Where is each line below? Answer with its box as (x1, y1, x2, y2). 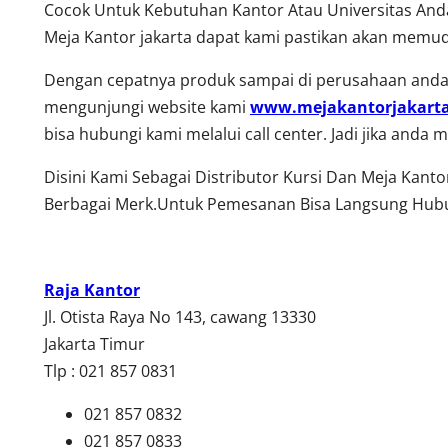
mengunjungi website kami (44, 95, 250, 118)
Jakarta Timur (44, 332, 145, 355)
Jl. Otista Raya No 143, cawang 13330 (44, 305, 316, 328)
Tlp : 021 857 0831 (44, 359, 177, 382)
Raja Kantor (44, 278, 140, 301)
